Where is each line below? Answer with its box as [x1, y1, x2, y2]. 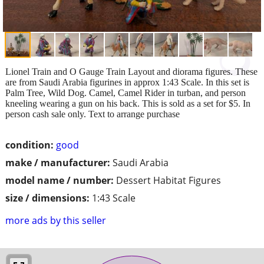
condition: [5, 138, 54, 151]
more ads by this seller [5, 213, 106, 227]
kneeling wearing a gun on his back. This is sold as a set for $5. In [5, 98, 250, 108]
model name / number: [5, 173, 114, 187]
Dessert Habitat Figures [116, 173, 221, 187]
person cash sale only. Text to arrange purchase [5, 108, 180, 119]
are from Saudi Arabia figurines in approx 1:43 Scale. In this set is [5, 77, 249, 87]
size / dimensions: [5, 191, 90, 204]
